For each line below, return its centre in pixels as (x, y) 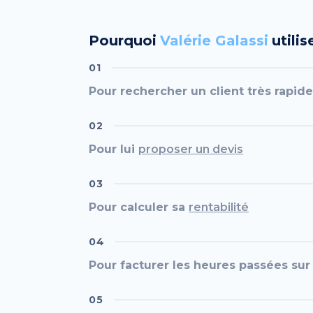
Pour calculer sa (139, 207)
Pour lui (114, 149)
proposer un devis (191, 149)
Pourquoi (123, 41)
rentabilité (219, 207)
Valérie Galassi (214, 41)
